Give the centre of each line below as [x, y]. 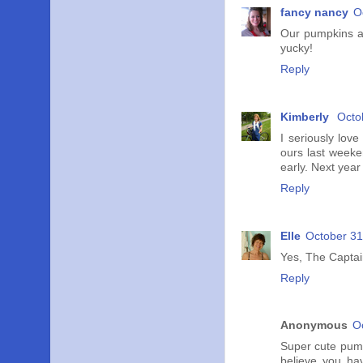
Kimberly [306, 117]
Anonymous [314, 326]
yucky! [297, 48]
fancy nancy [314, 12]
